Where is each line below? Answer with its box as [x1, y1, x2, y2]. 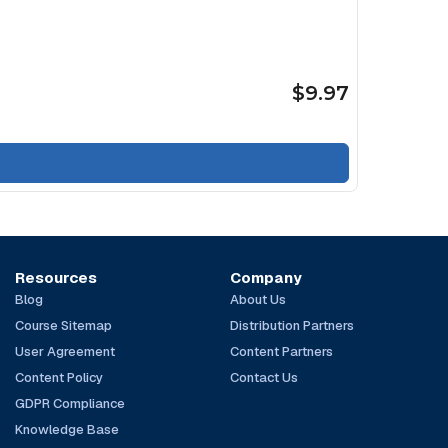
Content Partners [229, 342, 333, 360]
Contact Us [229, 368, 298, 386]
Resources [15, 267, 98, 287]
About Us [229, 290, 286, 308]
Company [229, 267, 302, 287]
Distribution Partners [229, 316, 354, 334]
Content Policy [15, 368, 104, 386]
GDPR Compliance [15, 394, 126, 412]
